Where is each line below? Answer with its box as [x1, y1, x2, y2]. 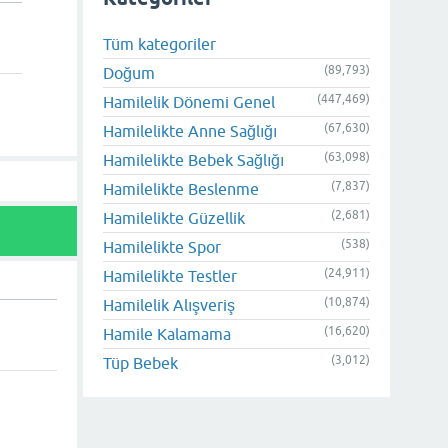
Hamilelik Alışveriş [103, 295, 235, 314]
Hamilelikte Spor [103, 237, 221, 256]
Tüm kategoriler [103, 34, 216, 53]
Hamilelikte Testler [103, 266, 237, 285]
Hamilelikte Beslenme [103, 179, 259, 198]
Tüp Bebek [103, 353, 178, 372]
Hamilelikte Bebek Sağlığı [103, 150, 284, 169]
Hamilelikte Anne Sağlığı [103, 121, 277, 140]
